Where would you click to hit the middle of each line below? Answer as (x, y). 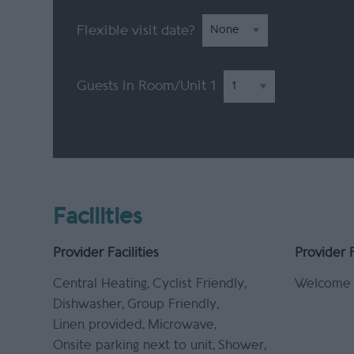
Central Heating (100, 283)
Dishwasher (88, 304)
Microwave (181, 324)
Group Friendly (172, 304)
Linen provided (98, 324)
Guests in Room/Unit (144, 86)
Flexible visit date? (136, 30)
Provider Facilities (106, 252)
